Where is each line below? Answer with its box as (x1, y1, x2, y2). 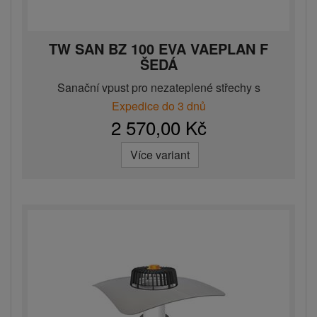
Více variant (130, 146, 190, 163)
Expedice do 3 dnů (111, 98, 206, 115)
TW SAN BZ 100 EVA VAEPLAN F (49, 38, 268, 59)
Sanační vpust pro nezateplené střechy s (57, 79, 260, 96)
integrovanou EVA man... (96, 95, 221, 112)
